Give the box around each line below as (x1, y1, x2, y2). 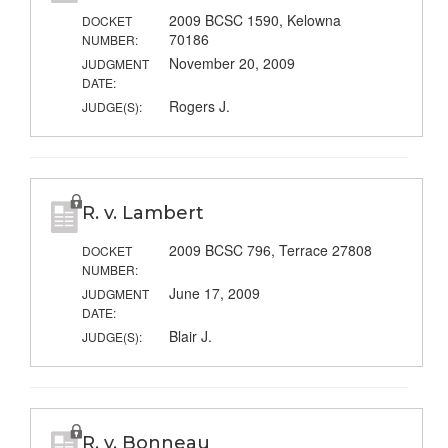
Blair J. (168, 326, 212, 347)
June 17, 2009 (168, 283, 260, 304)
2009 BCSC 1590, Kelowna (168, 10, 341, 31)
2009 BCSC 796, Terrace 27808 (168, 240, 372, 261)
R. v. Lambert (81, 202, 204, 225)
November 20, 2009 (168, 53, 295, 74)
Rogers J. (168, 96, 230, 117)
